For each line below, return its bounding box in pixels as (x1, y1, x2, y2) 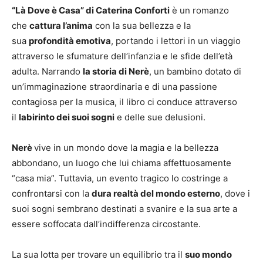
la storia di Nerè (83, 66, 149, 77)
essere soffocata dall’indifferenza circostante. (12, 218, 201, 230)
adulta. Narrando (12, 66, 83, 77)
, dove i (220, 188, 250, 200)
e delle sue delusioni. (114, 112, 205, 123)
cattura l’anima (29, 20, 93, 32)
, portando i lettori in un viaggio (111, 35, 241, 47)
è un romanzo (170, 5, 229, 16)
